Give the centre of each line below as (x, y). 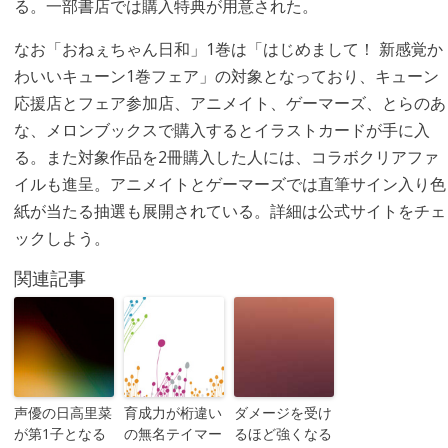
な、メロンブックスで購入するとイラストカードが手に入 (221, 130)
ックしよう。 (61, 238)
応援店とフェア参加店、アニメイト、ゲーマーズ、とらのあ (229, 103)
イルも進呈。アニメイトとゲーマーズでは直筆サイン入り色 (229, 184)
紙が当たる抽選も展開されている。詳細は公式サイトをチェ (229, 211)
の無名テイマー (172, 433)
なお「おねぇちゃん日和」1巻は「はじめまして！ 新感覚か (228, 49)
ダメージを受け (282, 412)
